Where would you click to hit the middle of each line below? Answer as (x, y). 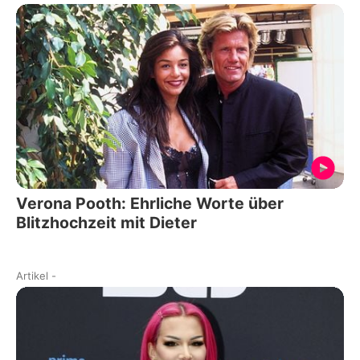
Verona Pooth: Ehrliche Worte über (150, 203)
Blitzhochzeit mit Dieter (106, 222)
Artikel (32, 275)
